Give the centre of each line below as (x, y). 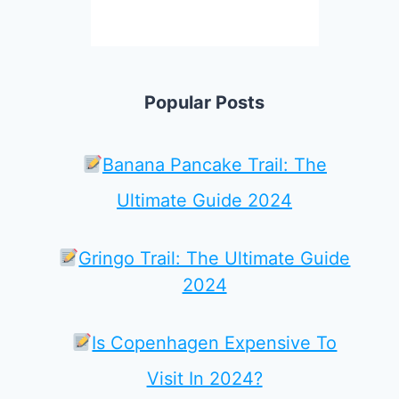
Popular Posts (205, 102)
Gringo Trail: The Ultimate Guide (215, 258)
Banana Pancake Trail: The (214, 165)
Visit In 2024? (204, 379)
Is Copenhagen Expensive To (215, 343)
